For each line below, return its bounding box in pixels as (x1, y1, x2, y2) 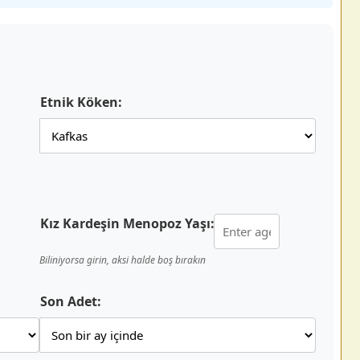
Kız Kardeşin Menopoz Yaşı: (40, 215, 215, 232)
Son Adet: (40, 292, 101, 310)
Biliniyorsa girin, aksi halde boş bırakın (39, 253, 206, 267)
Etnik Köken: (40, 93, 122, 111)
